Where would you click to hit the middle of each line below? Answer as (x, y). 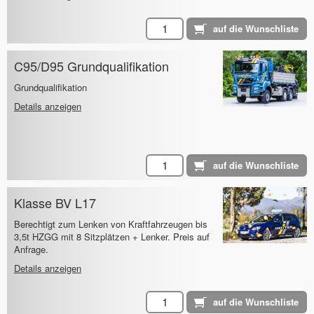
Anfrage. (31, 250)
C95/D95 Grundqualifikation (91, 66)
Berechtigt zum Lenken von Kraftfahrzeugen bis (111, 224)
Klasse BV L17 (55, 203)
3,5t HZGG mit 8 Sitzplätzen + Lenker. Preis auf (112, 237)
